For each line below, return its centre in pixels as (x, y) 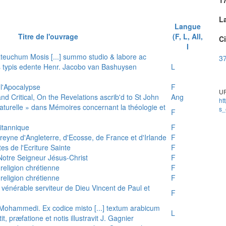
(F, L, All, (187, 36)
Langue (187, 26)
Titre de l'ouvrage (48, 36)
